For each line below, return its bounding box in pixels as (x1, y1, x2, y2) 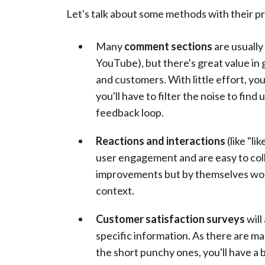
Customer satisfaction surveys (96, 212, 245, 226)
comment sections (124, 40, 212, 53)
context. (96, 184, 134, 198)
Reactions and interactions (96, 134, 227, 148)
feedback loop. (96, 106, 164, 119)
